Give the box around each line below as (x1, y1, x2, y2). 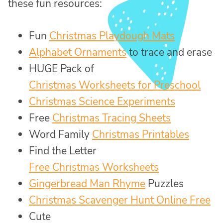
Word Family (29, 127, 92, 141)
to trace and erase (126, 45, 212, 59)
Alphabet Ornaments (29, 45, 126, 59)
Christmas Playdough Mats (49, 28, 175, 43)
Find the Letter (29, 143, 97, 158)
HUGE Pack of (29, 61, 94, 76)
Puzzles (145, 176, 184, 191)
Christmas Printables (92, 127, 189, 141)
